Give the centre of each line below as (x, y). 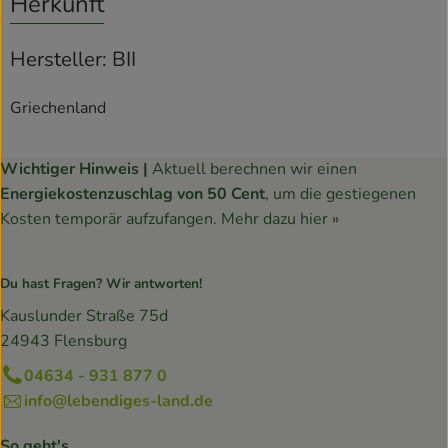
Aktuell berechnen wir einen (254, 168)
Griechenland (58, 107)
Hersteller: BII (73, 59)
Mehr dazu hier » (280, 218)
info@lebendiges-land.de (118, 400)
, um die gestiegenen (340, 193)
